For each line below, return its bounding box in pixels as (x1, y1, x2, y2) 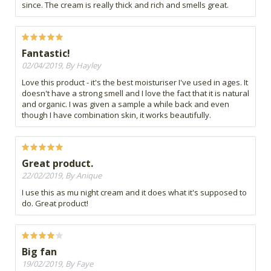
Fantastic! (22, 47, 70, 60)
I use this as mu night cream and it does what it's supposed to (22, 187, 247, 198)
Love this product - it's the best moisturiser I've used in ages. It (22, 77, 248, 88)
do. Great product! (22, 198, 88, 209)
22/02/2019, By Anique (22, 170, 102, 181)
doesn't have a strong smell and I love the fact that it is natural (22, 88, 249, 99)
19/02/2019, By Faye (22, 258, 93, 270)
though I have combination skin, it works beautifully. (22, 109, 211, 121)
